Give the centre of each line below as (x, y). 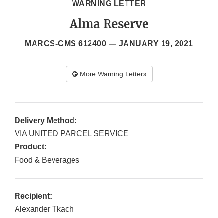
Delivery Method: (46, 121)
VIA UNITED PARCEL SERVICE (72, 134)
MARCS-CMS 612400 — (72, 44)
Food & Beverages (47, 160)
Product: (31, 147)
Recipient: (33, 196)
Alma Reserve (109, 24)
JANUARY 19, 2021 (156, 44)
